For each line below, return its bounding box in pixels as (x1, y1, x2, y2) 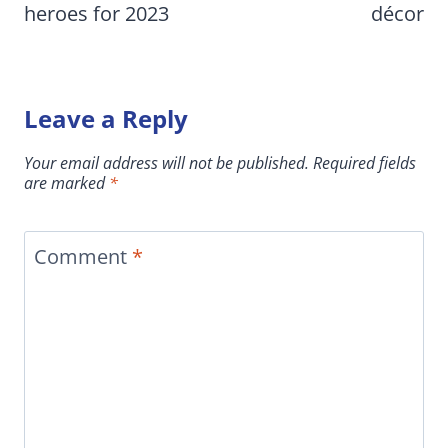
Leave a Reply (24, 102, 188, 136)
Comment (34, 243, 132, 271)
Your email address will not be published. (24, 152, 309, 175)
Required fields (313, 152, 416, 175)
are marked (24, 172, 109, 195)
